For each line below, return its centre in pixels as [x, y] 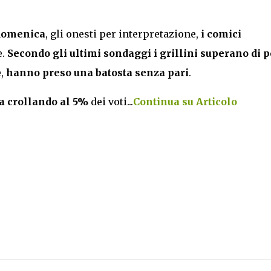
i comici [220, 34]
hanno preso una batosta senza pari [97, 72]
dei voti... [110, 101]
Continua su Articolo [185, 101]
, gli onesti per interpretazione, [122, 34]
